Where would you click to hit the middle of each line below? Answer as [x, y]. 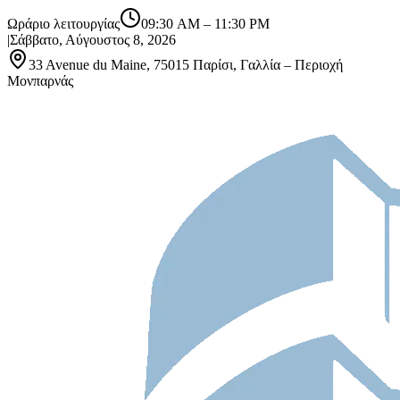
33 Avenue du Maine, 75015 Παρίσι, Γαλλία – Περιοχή [186, 65]
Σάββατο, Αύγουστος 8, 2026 [93, 40]
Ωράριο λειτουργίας [63, 24]
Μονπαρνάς [40, 81]
